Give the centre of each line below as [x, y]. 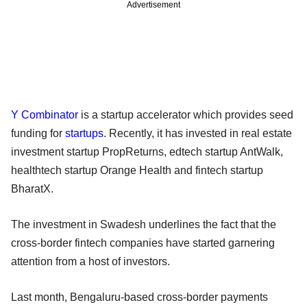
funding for [38, 133]
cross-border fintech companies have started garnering [143, 243]
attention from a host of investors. [90, 261]
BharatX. [35, 188]
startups [84, 133]
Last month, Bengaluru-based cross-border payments [139, 297]
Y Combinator [45, 114]
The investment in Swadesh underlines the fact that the [144, 224]
